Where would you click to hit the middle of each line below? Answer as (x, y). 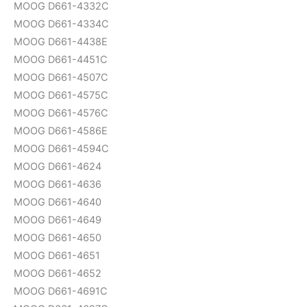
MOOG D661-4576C (61, 113)
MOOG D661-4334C (61, 24)
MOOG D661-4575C (61, 95)
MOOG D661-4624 (58, 166)
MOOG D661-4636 (58, 184)
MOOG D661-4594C (61, 148)
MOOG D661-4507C (61, 77)
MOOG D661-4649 (58, 220)
